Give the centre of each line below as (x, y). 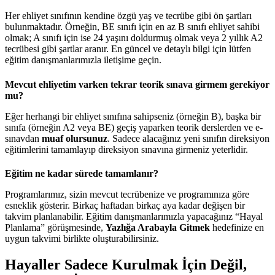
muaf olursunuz (75, 138)
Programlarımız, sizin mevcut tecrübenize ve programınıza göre (127, 194)
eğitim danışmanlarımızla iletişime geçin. (83, 60)
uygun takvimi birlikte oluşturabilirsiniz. (82, 238)
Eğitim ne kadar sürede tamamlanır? (82, 173)
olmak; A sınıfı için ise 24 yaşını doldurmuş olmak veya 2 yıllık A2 (134, 38)
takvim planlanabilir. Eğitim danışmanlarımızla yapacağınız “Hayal (134, 216)
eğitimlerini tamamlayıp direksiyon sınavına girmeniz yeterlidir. (126, 149)
